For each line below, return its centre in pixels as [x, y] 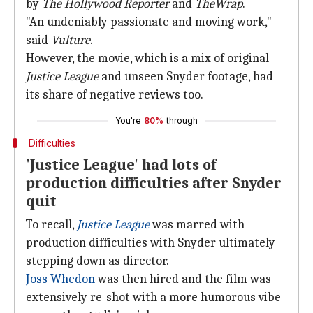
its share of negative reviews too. [115, 95]
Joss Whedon [60, 279]
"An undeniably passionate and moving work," [149, 22]
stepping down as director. [97, 261]
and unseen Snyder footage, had [186, 77]
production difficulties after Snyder [154, 183]
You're [128, 121]
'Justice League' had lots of [121, 165]
